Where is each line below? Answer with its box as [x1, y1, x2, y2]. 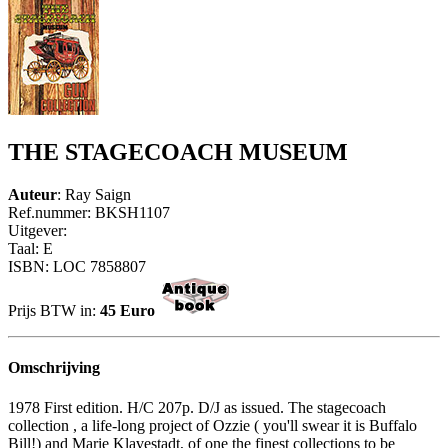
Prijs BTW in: [8, 302, 100, 320]
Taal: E [8, 240, 53, 258]
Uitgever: [8, 222, 67, 240]
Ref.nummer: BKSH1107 [8, 204, 170, 222]
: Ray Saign [57, 186, 131, 204]
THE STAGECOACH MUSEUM [8, 139, 348, 166]
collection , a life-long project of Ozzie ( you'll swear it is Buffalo [8, 416, 417, 434]
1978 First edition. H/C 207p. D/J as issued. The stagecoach [8, 398, 386, 416]
